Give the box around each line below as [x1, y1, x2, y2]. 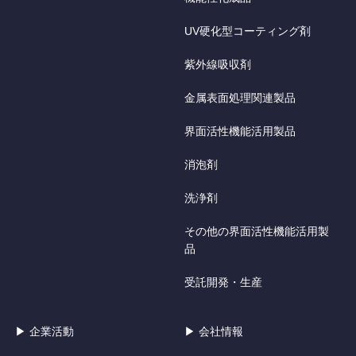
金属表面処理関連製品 [184, 91, 296, 104]
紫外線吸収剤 [184, 58, 252, 71]
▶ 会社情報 [184, 325, 244, 338]
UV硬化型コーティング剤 [184, 25, 311, 37]
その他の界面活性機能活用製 [184, 225, 330, 238]
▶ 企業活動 [15, 325, 75, 338]
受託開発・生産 [184, 276, 263, 288]
